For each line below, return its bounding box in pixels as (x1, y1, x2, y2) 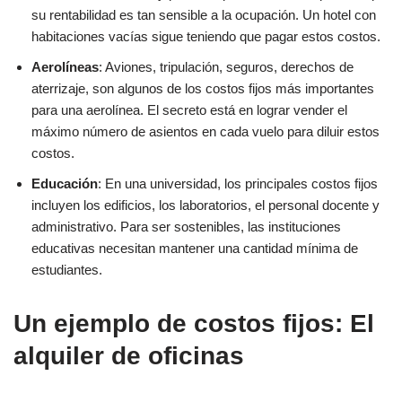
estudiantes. (31, 262, 102, 278)
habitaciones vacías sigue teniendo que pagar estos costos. (31, 29, 380, 45)
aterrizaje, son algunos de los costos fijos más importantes (31, 81, 374, 97)
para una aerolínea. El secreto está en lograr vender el (31, 102, 347, 118)
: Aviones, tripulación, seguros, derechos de (99, 59, 354, 75)
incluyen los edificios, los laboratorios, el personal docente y (31, 197, 380, 214)
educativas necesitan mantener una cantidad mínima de (31, 240, 358, 257)
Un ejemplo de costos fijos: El (13, 310, 374, 338)
